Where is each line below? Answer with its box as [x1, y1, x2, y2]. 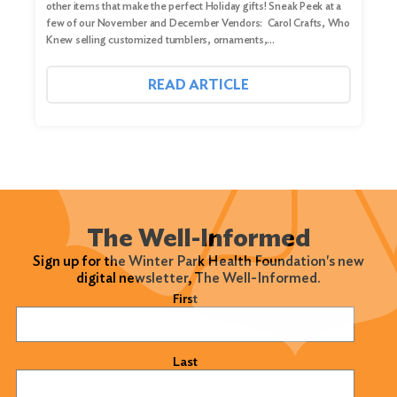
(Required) [58, 288, 111, 302]
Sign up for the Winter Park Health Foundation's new [33, 252, 364, 269]
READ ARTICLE [148, 75, 249, 93]
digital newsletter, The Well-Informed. [76, 269, 321, 286]
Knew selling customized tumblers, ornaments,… [46, 32, 276, 46]
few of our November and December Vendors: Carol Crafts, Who [46, 15, 351, 29]
